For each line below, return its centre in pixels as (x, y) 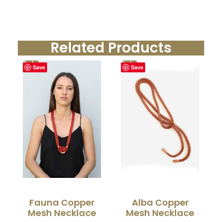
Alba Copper (160, 203)
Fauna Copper (62, 203)
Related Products (111, 48)
